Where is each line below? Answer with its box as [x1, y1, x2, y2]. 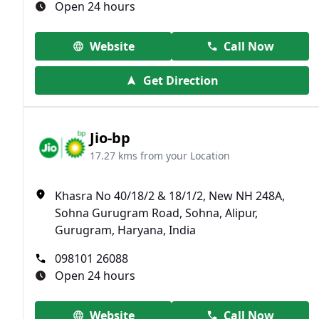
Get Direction [142, 73, 219, 89]
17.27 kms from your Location [89, 148, 230, 162]
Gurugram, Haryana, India [55, 222, 196, 239]
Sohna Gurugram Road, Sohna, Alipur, [55, 205, 258, 221]
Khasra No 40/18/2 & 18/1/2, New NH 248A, [55, 188, 285, 204]
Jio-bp [89, 127, 130, 147]
